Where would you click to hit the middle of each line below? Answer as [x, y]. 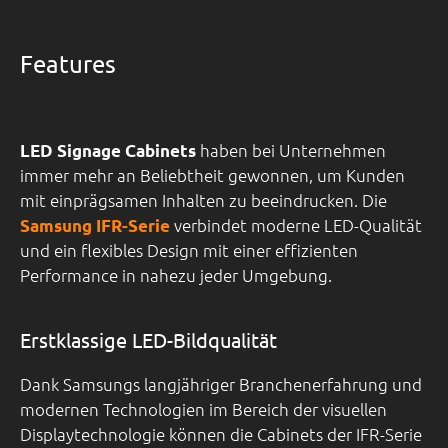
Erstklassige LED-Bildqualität [148, 339]
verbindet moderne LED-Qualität [298, 224]
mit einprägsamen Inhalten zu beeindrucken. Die [203, 199]
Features [68, 63]
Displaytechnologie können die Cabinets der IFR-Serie [221, 433]
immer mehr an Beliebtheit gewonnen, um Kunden [212, 174]
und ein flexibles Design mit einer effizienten [189, 249]
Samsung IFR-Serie [95, 225]
